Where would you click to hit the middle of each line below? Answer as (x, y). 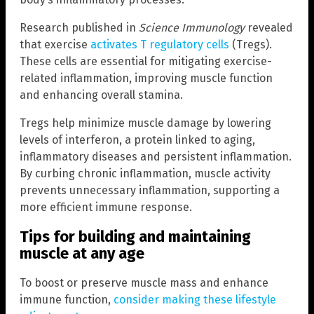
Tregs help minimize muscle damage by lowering (145, 123)
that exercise (55, 44)
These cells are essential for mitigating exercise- (146, 61)
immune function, (67, 300)
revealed (269, 27)
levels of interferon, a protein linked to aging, (137, 139)
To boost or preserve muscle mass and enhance (144, 283)
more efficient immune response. (106, 207)
